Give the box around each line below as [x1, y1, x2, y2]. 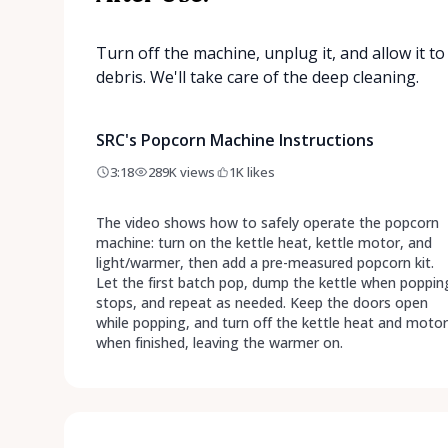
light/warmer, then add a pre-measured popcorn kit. [96, 252, 434, 272]
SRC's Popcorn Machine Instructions [96, 128, 374, 151]
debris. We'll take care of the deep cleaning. [96, 65, 419, 88]
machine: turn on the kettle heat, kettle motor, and [96, 232, 432, 252]
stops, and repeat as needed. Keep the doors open [96, 292, 428, 312]
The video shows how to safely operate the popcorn [96, 212, 439, 232]
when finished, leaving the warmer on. [96, 332, 343, 352]
